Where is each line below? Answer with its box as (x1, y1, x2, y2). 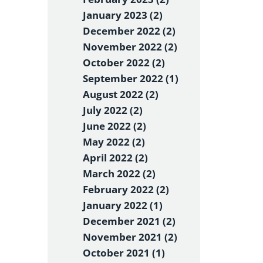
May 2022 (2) (83, 135, 145, 149)
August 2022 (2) (83, 87, 159, 101)
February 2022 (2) (83, 183, 169, 196)
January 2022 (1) (83, 198, 163, 212)
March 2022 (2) (83, 167, 156, 180)
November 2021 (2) (83, 230, 177, 244)
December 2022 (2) (83, 24, 176, 38)
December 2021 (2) (83, 214, 176, 228)
